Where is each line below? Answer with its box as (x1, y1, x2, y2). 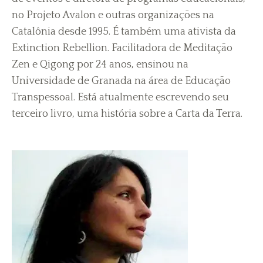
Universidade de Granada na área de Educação (12, 75, 231, 87)
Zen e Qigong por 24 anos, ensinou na (12, 59, 188, 70)
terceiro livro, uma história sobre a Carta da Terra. (12, 108, 242, 120)
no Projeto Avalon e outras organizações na (12, 9, 214, 21)
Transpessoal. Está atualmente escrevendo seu (12, 92, 229, 103)
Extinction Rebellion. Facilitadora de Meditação (12, 42, 232, 54)
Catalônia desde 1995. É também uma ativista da (12, 26, 236, 38)
